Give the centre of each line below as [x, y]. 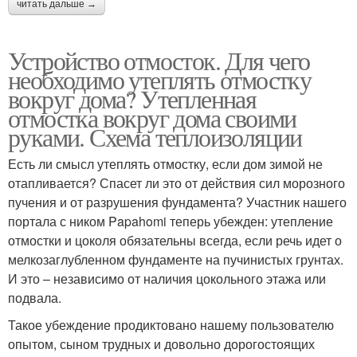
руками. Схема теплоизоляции [155, 136]
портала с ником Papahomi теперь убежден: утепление [171, 221]
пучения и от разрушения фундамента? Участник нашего [177, 202]
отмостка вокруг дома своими [152, 117]
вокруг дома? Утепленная [132, 98]
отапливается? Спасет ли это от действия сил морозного [177, 182]
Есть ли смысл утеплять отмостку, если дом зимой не [165, 163]
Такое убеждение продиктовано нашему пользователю [171, 324]
